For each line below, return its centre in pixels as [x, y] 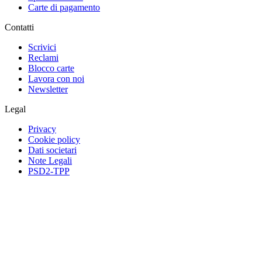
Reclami [43, 57]
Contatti [19, 27]
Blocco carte [51, 68]
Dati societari [52, 150]
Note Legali [50, 160]
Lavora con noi [56, 78]
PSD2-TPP [49, 171]
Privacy [42, 129]
